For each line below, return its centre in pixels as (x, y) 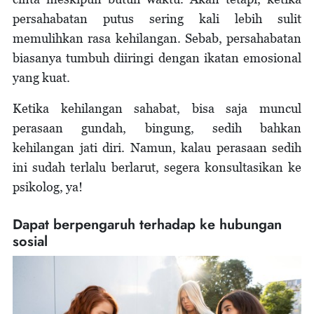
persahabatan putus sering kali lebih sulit (157, 18)
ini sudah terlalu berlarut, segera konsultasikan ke (157, 167)
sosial (32, 241)
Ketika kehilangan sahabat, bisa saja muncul (157, 108)
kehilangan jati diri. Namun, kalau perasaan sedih (157, 147)
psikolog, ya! (50, 186)
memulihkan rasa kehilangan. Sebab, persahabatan (157, 38)
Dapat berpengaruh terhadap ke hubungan (147, 224)
